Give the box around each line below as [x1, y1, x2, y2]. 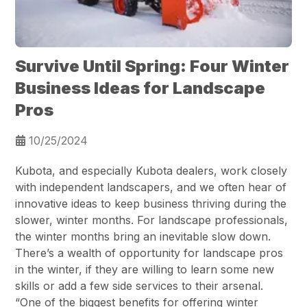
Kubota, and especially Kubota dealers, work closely [15, 164, 288, 178]
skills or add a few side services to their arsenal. [15, 279, 264, 293]
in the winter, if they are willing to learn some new [15, 262, 275, 277]
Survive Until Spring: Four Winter [15, 56, 290, 77]
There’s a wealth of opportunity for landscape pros [15, 246, 284, 260]
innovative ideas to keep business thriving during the [15, 197, 287, 211]
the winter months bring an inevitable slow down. [15, 230, 271, 244]
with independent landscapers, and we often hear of [15, 180, 287, 195]
